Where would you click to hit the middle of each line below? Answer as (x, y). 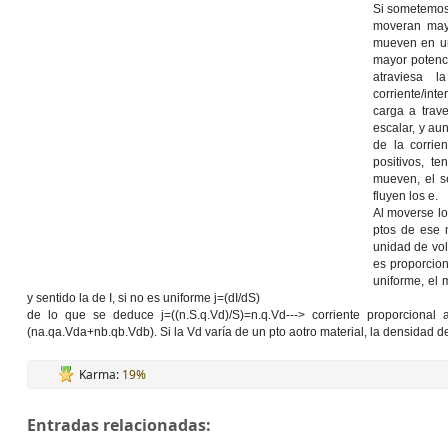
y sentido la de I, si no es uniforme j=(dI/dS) (143, 298)
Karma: (100, 374)
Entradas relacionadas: (119, 425)
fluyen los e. (405, 196)
